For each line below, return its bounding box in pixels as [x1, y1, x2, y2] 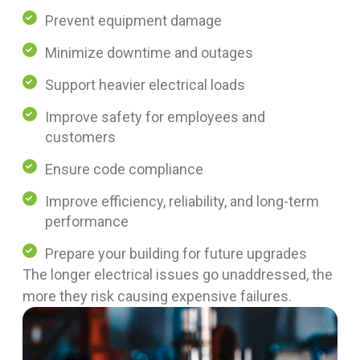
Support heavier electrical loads [45, 76, 245, 93]
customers [45, 128, 116, 145]
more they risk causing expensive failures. [22, 287, 292, 305]
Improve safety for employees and [45, 108, 265, 125]
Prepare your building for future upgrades [45, 244, 307, 262]
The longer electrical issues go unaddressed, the [22, 265, 333, 283]
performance [45, 212, 129, 230]
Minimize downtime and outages [45, 43, 253, 61]
